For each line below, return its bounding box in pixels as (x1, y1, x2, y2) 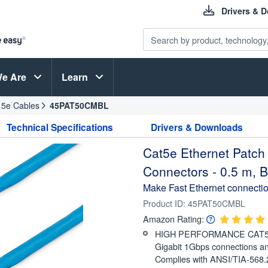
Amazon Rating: (143, 212, 204, 225)
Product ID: (143, 197, 188, 209)
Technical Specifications (6, 121, 113, 134)
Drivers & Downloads (151, 121, 243, 134)
